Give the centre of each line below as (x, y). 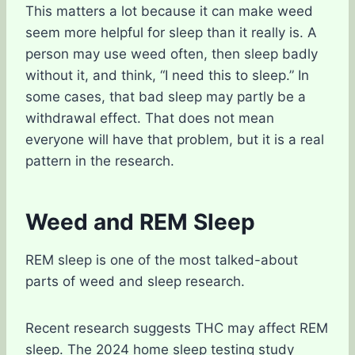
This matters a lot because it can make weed (169, 11)
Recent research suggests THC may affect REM (177, 328)
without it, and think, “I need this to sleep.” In (167, 75)
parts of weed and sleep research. (135, 281)
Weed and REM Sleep (140, 222)
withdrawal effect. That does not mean (150, 118)
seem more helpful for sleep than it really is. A (171, 32)
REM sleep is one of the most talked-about (162, 260)
